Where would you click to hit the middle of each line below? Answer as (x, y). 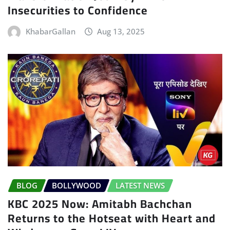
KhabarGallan (50, 31)
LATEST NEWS (140, 185)
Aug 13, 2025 (121, 31)
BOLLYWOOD (76, 185)
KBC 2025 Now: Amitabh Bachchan (100, 204)
